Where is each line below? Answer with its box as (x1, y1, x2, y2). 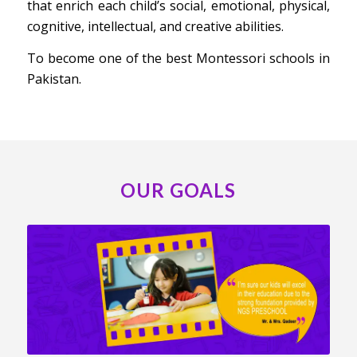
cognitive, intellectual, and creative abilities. (26, 18, 284, 36)
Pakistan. (26, 69, 81, 88)
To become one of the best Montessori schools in (26, 49, 331, 67)
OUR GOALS (120, 178, 237, 202)
